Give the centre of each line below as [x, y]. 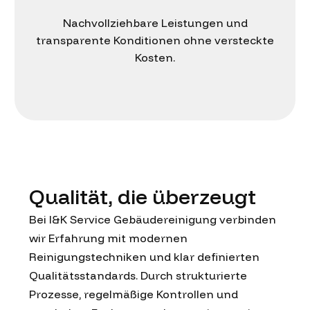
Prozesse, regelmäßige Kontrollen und [134, 294]
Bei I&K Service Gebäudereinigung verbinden [153, 219]
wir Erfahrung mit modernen [108, 238]
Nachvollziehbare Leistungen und [155, 23]
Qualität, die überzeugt [143, 196]
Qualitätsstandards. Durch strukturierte [138, 275]
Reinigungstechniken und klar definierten [144, 256]
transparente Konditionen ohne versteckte [155, 40]
